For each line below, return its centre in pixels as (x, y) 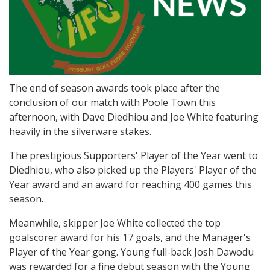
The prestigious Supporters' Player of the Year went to (133, 156)
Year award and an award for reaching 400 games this (130, 185)
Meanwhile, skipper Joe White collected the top (115, 223)
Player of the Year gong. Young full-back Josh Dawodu (131, 252)
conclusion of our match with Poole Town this (112, 103)
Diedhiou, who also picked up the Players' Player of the (133, 170)
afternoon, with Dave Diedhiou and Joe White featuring (134, 117)
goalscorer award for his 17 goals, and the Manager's (130, 238)
